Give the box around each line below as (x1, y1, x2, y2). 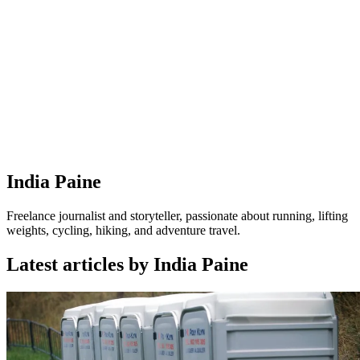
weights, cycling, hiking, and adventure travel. (6, 223, 240, 237)
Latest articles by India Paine (6, 253, 248, 275)
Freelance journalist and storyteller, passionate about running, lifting (6, 208, 348, 223)
